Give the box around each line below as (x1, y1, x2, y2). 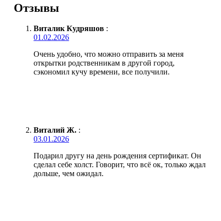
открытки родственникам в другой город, (34, 59, 175, 68)
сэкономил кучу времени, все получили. (34, 68, 170, 76)
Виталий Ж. (34, 126, 76, 135)
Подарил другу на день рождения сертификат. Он (34, 151, 201, 160)
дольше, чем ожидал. (34, 169, 104, 178)
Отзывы (14, 1, 59, 14)
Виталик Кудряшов (34, 24, 104, 33)
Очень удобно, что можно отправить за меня (34, 50, 184, 59)
